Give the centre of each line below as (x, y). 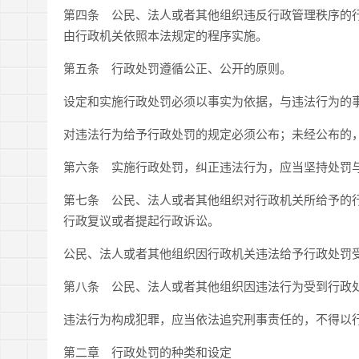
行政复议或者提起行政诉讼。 (141, 220)
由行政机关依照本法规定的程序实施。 (165, 35)
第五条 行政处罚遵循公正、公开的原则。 (177, 68)
